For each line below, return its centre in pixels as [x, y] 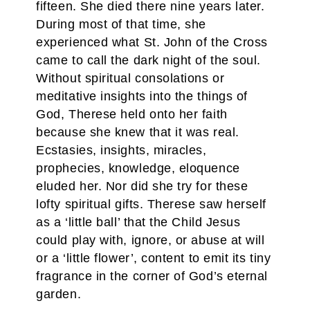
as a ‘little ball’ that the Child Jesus [138, 222]
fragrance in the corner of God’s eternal [152, 276]
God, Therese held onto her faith [132, 114]
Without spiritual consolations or [130, 78]
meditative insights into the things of [142, 96]
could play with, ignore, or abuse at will [151, 240]
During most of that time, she [121, 24]
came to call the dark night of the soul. [148, 60]
